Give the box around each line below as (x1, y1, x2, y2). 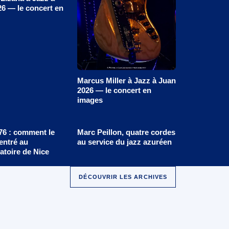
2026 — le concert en (77, 86, 151, 95)
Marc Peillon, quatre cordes (77, 127, 175, 136)
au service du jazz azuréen (77, 137, 172, 146)
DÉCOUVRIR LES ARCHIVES (79, 173, 167, 180)
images (77, 96, 103, 105)
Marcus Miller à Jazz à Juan (77, 76, 176, 85)
